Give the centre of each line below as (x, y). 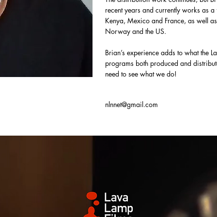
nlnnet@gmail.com (132, 104)
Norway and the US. (136, 31)
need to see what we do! (141, 74)
